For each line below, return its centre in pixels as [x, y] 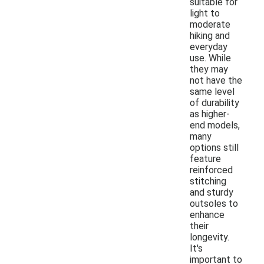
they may [209, 69]
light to [205, 13]
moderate [210, 24]
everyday [209, 47]
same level [212, 91]
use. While [210, 58]
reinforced [211, 170]
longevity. [209, 237]
